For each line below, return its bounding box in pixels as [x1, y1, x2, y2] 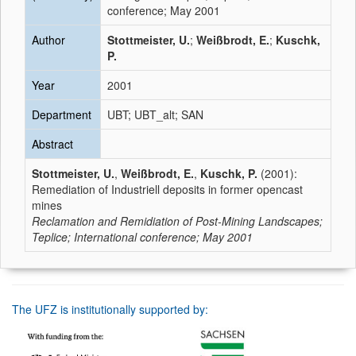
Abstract [32, 136, 73, 152]
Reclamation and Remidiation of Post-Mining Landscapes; [32, 213, 323, 229]
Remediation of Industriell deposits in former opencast [32, 181, 303, 197]
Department [32, 106, 91, 122]
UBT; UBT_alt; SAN [107, 106, 203, 122]
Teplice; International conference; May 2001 [32, 229, 253, 245]
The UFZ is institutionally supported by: [12, 301, 208, 317]
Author [32, 32, 65, 48]
